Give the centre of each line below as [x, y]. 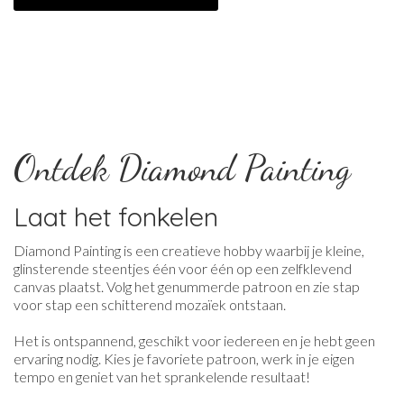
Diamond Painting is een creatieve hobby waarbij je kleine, [189, 251]
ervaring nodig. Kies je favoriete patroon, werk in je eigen [184, 359]
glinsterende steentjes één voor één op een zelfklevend [183, 269]
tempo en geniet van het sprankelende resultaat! [162, 377]
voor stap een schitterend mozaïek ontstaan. [150, 305]
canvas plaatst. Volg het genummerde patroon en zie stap [187, 287]
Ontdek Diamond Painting [182, 168]
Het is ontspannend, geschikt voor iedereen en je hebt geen [194, 341]
